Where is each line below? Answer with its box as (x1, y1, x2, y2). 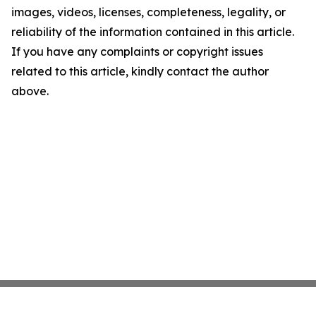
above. (11, 84, 49, 98)
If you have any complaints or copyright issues (11, 44, 263, 59)
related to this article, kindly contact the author (11, 64, 269, 78)
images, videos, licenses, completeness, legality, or (11, 5, 286, 19)
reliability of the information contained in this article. (11, 25, 294, 39)
